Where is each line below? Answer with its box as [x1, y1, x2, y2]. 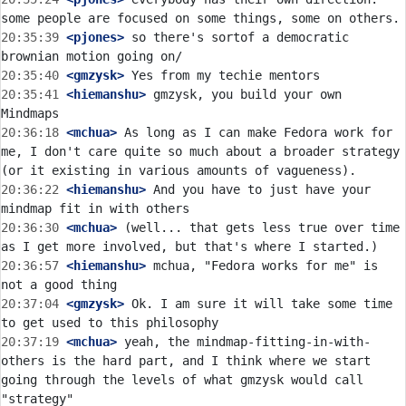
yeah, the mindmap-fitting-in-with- [117, 334, 371, 349]
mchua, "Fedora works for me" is [146, 258, 378, 273]
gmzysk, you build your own [146, 87, 342, 101]
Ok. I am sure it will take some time [124, 296, 392, 311]
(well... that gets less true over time [117, 220, 400, 235]
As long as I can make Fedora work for [117, 125, 392, 140]
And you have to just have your [146, 182, 371, 197]
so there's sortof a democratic [124, 30, 349, 44]
